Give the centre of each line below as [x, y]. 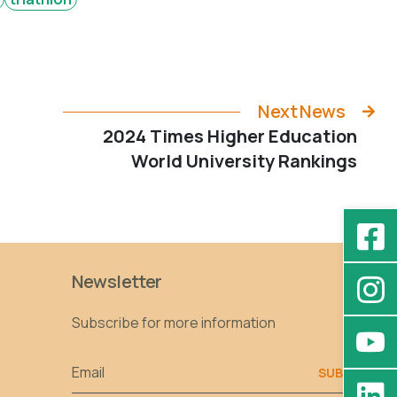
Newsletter [117, 282]
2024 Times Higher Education [230, 136]
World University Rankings [244, 161]
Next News [301, 112]
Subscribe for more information [173, 323]
